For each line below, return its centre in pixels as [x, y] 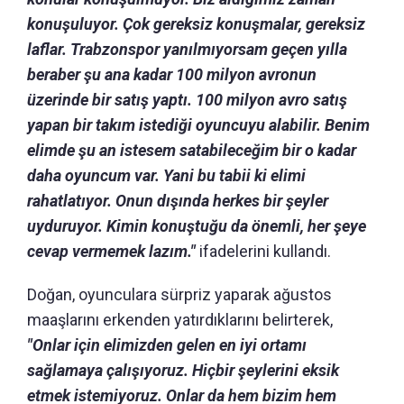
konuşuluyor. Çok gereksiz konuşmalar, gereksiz [196, 23]
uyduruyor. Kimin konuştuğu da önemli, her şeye [197, 225]
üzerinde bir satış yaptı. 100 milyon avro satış [187, 99]
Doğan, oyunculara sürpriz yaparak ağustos [179, 294]
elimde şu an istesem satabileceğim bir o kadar [192, 150]
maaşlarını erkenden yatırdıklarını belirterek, [180, 319]
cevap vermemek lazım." [113, 251]
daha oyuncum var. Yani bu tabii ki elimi [166, 175]
